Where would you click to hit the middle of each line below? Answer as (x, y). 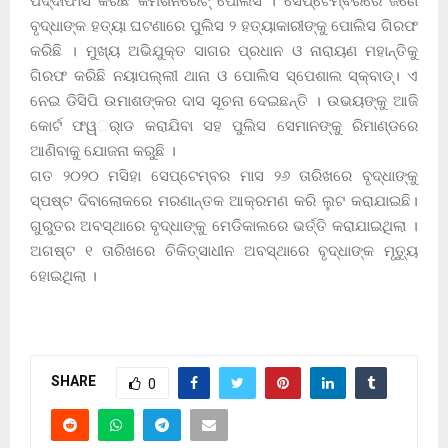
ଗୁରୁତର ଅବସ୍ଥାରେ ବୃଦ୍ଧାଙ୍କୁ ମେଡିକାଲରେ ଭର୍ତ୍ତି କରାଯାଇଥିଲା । (224, 225)
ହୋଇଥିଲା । (63, 275)
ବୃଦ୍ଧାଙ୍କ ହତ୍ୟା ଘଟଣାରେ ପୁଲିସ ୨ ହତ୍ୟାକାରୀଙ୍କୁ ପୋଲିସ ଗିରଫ (224, 25)
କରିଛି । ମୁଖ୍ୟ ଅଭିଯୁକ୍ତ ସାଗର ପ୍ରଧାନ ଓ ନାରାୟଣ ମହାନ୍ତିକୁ (224, 50)
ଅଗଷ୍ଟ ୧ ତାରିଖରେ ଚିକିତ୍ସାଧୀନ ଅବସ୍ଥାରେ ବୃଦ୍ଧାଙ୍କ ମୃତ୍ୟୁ (224, 250)
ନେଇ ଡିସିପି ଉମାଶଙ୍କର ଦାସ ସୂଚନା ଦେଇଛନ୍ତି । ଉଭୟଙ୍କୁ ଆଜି (224, 100)
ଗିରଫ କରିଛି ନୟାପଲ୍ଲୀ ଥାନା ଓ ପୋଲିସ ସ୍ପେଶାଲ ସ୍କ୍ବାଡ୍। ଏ (224, 75)
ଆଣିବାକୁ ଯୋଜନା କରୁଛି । (103, 150)
